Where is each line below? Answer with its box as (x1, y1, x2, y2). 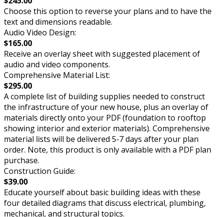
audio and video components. (4, 59, 110, 70)
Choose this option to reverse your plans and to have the (4, 6, 212, 17)
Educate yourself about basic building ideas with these (4, 187, 201, 198)
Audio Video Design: (4, 27, 76, 38)
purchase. (4, 155, 39, 166)
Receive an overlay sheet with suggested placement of (4, 48, 200, 60)
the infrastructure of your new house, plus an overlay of (4, 102, 208, 113)
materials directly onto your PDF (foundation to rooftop (4, 112, 206, 124)
